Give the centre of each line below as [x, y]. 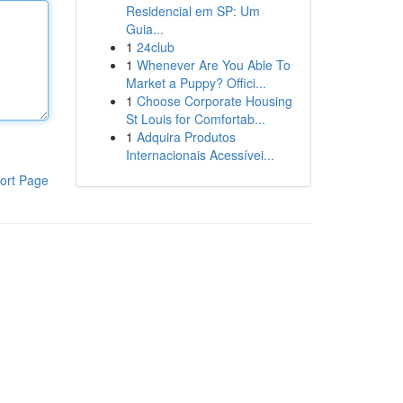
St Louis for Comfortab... [195, 119]
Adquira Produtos [186, 137]
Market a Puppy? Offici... [196, 83]
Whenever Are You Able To [213, 65]
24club [155, 47]
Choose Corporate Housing [214, 101]
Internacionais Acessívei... [200, 155]
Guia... [144, 29]
